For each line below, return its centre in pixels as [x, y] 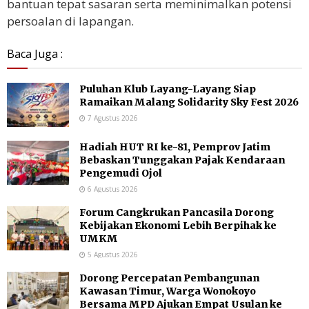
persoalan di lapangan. [70, 21]
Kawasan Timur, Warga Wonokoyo [168, 291]
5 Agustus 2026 [112, 254]
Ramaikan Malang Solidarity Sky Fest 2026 [189, 102]
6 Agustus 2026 [112, 189]
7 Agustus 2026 [112, 118]
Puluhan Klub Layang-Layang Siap [168, 89]
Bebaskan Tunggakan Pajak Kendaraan [182, 160]
